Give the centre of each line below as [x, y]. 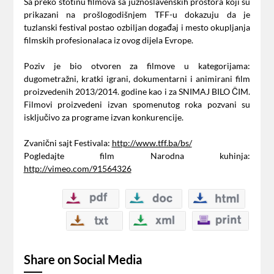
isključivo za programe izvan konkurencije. [103, 117]
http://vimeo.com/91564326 [77, 169]
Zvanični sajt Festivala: [68, 143]
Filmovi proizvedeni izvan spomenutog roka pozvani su [137, 105]
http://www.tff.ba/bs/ [152, 143]
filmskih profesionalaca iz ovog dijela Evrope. [108, 40]
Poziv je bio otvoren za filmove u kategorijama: [137, 66]
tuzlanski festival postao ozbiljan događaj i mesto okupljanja [137, 28]
